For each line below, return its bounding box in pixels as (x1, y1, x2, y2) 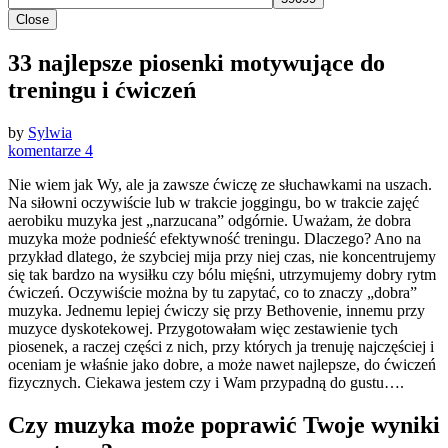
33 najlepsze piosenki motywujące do (8, 49, 385, 76)
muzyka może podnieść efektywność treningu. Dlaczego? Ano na (8, 229, 421, 247)
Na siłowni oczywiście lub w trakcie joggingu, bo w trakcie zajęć (8, 193, 419, 211)
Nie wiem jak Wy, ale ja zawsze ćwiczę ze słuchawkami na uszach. (8, 175, 432, 193)
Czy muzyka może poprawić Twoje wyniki (8, 411, 440, 438)
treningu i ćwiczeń (8, 76, 196, 103)
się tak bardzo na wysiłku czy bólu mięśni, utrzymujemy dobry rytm (8, 265, 436, 283)
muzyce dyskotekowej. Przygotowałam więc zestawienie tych (8, 319, 398, 337)
